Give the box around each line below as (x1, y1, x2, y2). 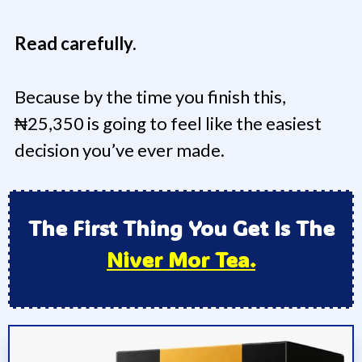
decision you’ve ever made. (15, 139, 225, 162)
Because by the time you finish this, (15, 86, 286, 108)
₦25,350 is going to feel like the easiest (15, 112, 322, 135)
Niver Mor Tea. (107, 246, 255, 274)
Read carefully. (15, 32, 137, 55)
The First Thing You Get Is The (27, 214, 335, 242)
